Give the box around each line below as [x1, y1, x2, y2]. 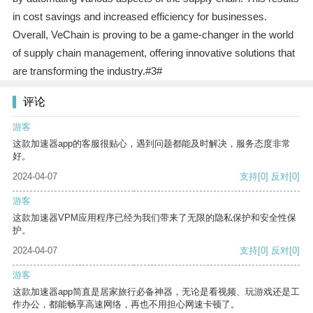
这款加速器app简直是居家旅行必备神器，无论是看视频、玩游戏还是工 [13, 286, 300, 298]
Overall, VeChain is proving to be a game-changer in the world [12, 29, 293, 41]
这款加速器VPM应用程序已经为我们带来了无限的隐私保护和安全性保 [13, 212, 296, 224]
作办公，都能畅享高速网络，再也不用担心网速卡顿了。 [13, 299, 240, 310]
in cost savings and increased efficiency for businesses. [12, 10, 267, 23]
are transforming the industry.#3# [12, 65, 162, 78]
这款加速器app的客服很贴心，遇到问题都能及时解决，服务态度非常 [13, 138, 291, 150]
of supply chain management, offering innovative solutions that [12, 47, 295, 59]
